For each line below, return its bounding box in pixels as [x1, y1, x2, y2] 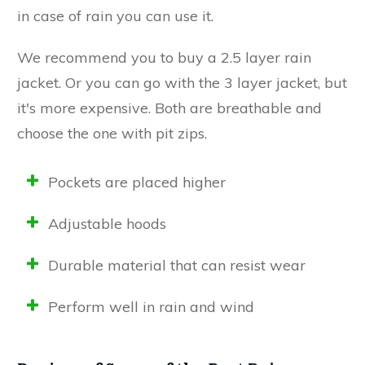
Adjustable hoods [48, 213, 166, 233]
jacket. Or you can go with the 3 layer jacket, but [17, 73, 347, 92]
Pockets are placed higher [48, 172, 226, 191]
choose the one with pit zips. [17, 123, 207, 143]
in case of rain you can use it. [17, 6, 213, 25]
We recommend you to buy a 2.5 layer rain [17, 47, 311, 67]
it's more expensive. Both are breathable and [17, 98, 322, 117]
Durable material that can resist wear [48, 255, 306, 275]
